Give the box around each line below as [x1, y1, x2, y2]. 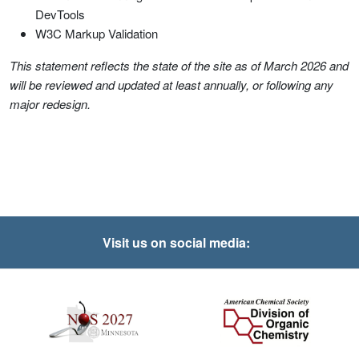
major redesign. [10, 95, 91, 112]
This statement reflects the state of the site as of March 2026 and [10, 57, 349, 74]
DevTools [35, 6, 85, 22]
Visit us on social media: [103, 233, 250, 252]
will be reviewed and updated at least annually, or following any [10, 76, 333, 93]
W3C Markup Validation [35, 25, 158, 42]
